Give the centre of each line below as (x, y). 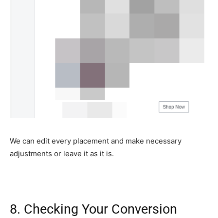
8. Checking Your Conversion (93, 209)
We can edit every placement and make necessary (96, 141)
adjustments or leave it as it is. (62, 153)
